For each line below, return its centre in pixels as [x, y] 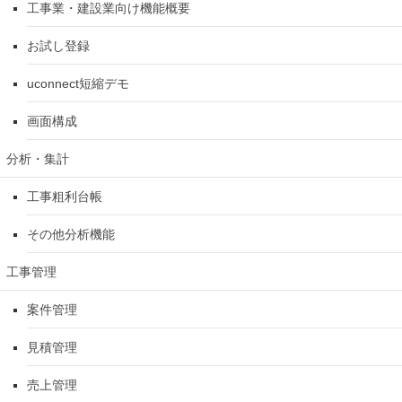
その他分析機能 [71, 235]
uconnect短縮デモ [78, 84]
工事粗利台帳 [65, 197]
